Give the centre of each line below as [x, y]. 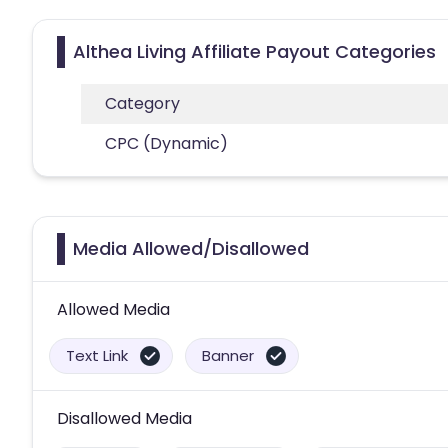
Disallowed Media [124, 418]
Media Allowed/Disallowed [191, 248]
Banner [228, 355]
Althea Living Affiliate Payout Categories [254, 51]
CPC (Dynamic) [166, 143]
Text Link [97, 355]
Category [142, 103]
